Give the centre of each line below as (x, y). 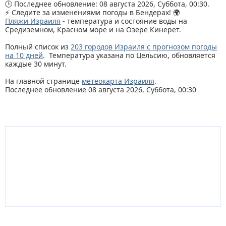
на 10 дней (24, 55)
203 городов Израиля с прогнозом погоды (144, 47)
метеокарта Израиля (118, 81)
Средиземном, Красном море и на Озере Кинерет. (94, 30)
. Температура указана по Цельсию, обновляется (129, 55)
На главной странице (43, 81)
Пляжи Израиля (33, 21)
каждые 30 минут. (36, 64)
